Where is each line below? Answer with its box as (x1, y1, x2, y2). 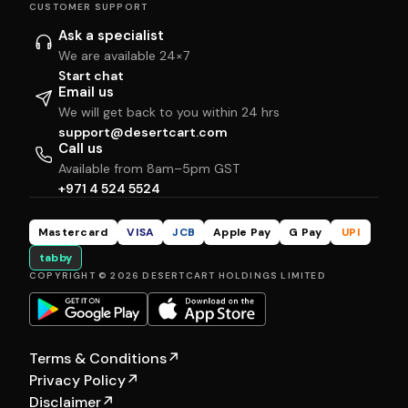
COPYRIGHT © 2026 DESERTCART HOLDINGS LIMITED (29, 269, 326, 281)
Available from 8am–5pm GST (58, 159, 240, 177)
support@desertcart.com (58, 123, 228, 140)
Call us (58, 138, 103, 158)
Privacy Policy (29, 371, 126, 391)
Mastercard (38, 224, 109, 240)
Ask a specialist (58, 25, 164, 45)
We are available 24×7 (58, 46, 189, 64)
